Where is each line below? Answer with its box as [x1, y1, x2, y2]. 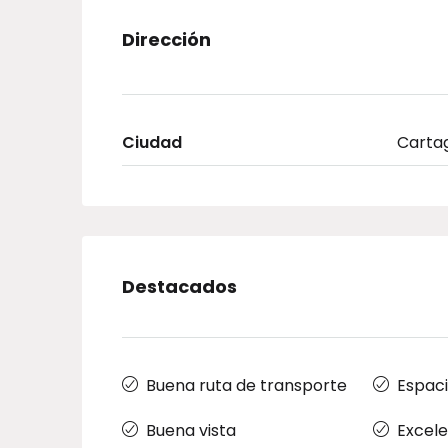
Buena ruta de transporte [146, 373, 347, 397]
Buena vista [146, 418, 236, 442]
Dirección [122, 27, 211, 53]
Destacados [122, 273, 237, 299]
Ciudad [122, 130, 182, 154]
